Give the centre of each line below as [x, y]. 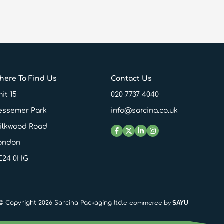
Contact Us [131, 79]
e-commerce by [148, 203]
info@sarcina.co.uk [144, 111]
